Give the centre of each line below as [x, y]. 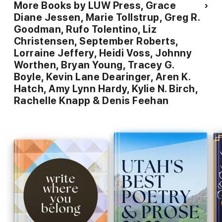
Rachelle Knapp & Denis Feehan [91, 101]
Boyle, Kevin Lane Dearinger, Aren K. [102, 77]
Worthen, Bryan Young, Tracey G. [94, 65]
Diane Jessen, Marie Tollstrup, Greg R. [107, 18]
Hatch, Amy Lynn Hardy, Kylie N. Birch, [106, 89]
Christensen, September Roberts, [96, 41]
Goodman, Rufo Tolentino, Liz [85, 29]
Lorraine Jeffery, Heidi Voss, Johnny [103, 53]
